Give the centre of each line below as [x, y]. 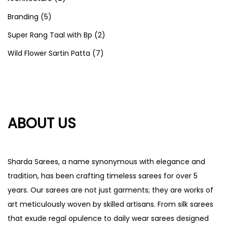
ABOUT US [42, 124]
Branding [23, 17]
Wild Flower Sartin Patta [49, 53]
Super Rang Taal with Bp [50, 35]
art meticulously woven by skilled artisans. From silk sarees [110, 204]
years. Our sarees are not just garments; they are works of [110, 190]
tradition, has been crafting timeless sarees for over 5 [103, 176]
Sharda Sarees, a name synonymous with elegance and [106, 162]
